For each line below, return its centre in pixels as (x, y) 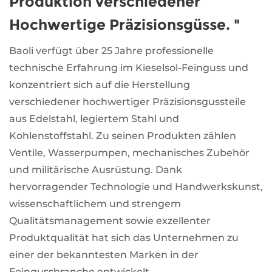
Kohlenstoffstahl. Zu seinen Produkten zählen (123, 135)
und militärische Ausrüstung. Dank (96, 169)
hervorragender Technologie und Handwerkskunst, (136, 186)
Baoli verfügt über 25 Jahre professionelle (111, 50)
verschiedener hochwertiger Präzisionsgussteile (127, 101)
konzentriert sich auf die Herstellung (100, 84)
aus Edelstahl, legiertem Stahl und (94, 118)
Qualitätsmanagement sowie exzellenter (110, 220)
